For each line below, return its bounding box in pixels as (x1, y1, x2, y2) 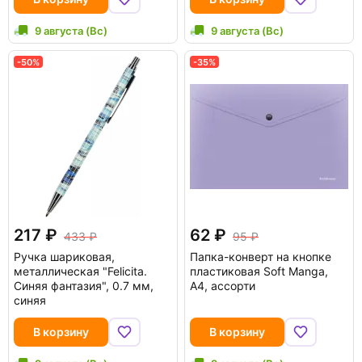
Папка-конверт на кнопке (190, 250, 331, 263)
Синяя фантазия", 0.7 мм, (14, 279, 154, 293)
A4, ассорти (190, 279, 255, 293)
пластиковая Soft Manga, (190, 264, 328, 278)
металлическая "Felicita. (14, 264, 147, 278)
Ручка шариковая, (14, 250, 115, 263)
